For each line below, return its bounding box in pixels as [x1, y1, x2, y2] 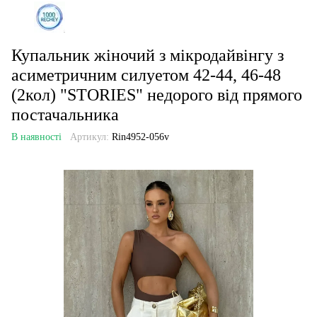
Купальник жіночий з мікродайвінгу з [11, 46, 284, 64]
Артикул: [70, 132, 109, 142]
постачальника [11, 105, 119, 124]
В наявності [11, 132, 62, 142]
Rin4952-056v [109, 132, 169, 142]
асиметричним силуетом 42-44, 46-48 [11, 66, 281, 84]
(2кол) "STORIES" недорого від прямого [11, 86, 302, 104]
